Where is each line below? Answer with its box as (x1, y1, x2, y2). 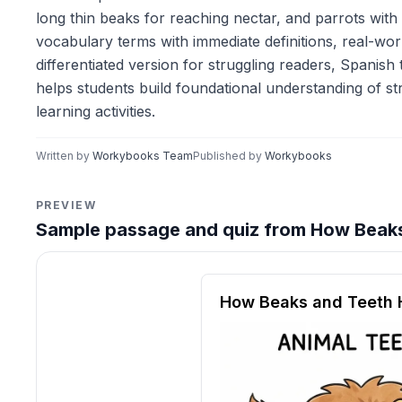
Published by (193, 149, 265, 162)
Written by (36, 149, 92, 162)
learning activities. (36, 102, 155, 120)
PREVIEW (36, 198, 97, 212)
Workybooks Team (92, 149, 193, 162)
